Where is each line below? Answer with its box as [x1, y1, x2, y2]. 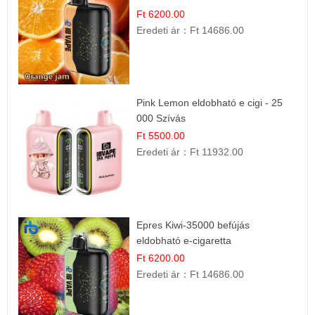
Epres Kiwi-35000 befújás [136, 219, 250, 231]
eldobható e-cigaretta [136, 234, 232, 246]
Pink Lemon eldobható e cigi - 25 [136, 97, 283, 109]
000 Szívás [136, 112, 186, 124]
